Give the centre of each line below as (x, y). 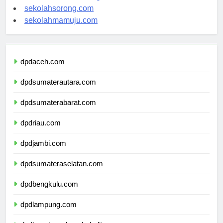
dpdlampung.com (49, 213)
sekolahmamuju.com (61, 29)
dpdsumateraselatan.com (62, 172)
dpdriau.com (41, 131)
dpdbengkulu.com (49, 193)
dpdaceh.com (43, 70)
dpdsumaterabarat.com (58, 111)
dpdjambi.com (43, 152)
